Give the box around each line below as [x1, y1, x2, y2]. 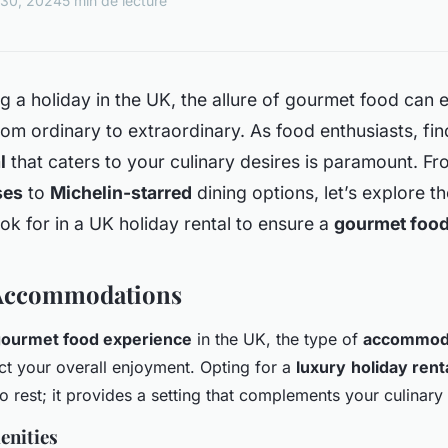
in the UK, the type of [192, 328, 363, 349]
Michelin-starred [50, 181, 192, 203]
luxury [296, 356, 346, 377]
